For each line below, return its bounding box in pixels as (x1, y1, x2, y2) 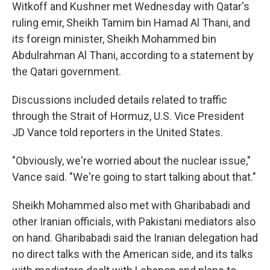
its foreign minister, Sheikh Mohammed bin (12, 33, 216, 45)
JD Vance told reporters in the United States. (12, 126, 223, 139)
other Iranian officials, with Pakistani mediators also (12, 215, 256, 228)
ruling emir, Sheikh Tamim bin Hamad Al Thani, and (12, 16, 250, 29)
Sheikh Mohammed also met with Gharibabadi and (12, 199, 250, 212)
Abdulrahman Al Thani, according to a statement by (12, 49, 254, 61)
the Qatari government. (12, 65, 121, 78)
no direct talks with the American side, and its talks (12, 248, 253, 260)
